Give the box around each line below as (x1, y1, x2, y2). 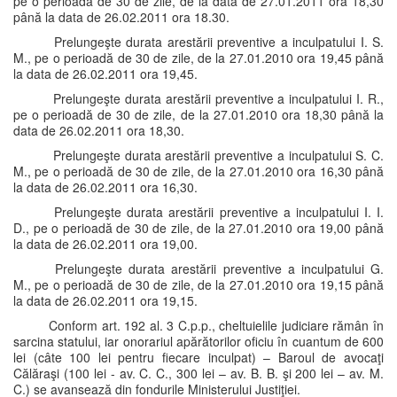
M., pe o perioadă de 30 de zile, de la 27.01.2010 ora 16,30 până (13, 162, 384, 180)
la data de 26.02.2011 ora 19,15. (13, 292, 198, 309)
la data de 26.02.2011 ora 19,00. (13, 235, 198, 253)
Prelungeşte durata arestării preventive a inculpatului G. (49, 260, 384, 277)
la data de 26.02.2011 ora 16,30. (13, 178, 198, 196)
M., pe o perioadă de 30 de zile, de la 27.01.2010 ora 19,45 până (13, 49, 384, 66)
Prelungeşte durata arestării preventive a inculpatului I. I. (49, 203, 384, 221)
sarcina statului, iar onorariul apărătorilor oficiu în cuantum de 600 (13, 332, 384, 350)
